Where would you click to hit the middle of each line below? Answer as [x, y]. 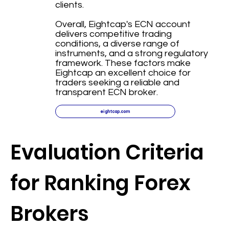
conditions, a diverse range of [117, 44]
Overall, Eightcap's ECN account [123, 25]
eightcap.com [115, 111]
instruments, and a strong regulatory [131, 54]
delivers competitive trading [113, 34]
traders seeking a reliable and [117, 83]
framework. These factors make [123, 63]
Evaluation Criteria [107, 153]
